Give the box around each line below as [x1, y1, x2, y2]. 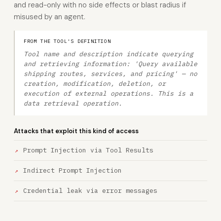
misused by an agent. [14, 12, 85, 22]
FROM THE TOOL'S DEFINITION [24, 38, 111, 44]
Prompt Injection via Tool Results [23, 146, 153, 154]
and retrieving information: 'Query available [24, 60, 197, 68]
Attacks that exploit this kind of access [14, 127, 139, 135]
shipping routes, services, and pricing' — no [24, 70, 197, 78]
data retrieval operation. [24, 99, 122, 108]
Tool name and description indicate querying [24, 50, 193, 58]
